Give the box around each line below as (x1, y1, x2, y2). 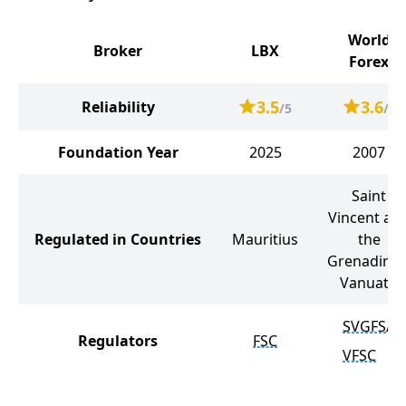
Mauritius (232, 229, 298, 249)
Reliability (81, 97, 155, 117)
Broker (93, 41, 142, 61)
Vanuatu (340, 273, 398, 293)
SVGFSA (343, 316, 395, 336)
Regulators (78, 331, 158, 351)
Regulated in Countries (34, 229, 201, 249)
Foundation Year (57, 142, 179, 162)
